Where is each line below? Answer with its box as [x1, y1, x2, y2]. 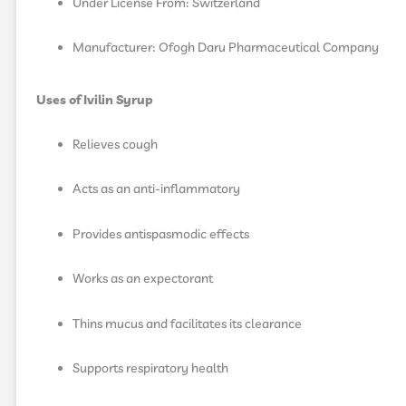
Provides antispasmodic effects [72, 225, 249, 244]
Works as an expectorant [72, 270, 213, 289]
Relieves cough [72, 136, 158, 155]
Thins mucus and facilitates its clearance [72, 314, 302, 333]
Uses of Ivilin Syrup [36, 91, 153, 110]
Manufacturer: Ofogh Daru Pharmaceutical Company [72, 39, 379, 58]
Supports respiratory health [72, 360, 228, 379]
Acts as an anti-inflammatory [72, 180, 240, 199]
